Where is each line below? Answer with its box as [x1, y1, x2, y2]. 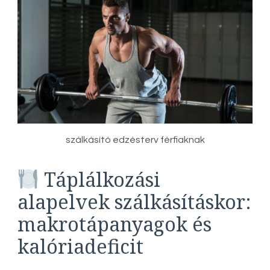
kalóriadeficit [17, 233, 143, 259]
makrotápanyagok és [17, 210, 212, 237]
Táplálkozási [39, 166, 161, 192]
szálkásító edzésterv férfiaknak [65, 134, 205, 145]
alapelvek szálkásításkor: [17, 188, 251, 215]
